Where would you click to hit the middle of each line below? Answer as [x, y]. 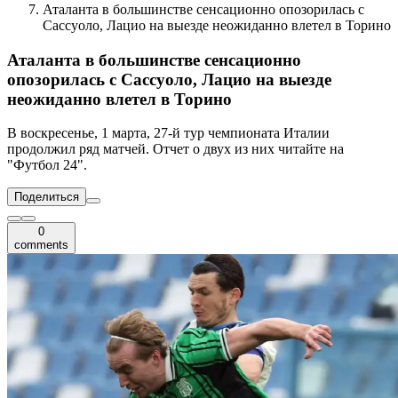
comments [41, 245]
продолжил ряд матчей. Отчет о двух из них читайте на [175, 149]
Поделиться [47, 197]
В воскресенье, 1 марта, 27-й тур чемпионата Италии [168, 133]
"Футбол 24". [47, 165]
